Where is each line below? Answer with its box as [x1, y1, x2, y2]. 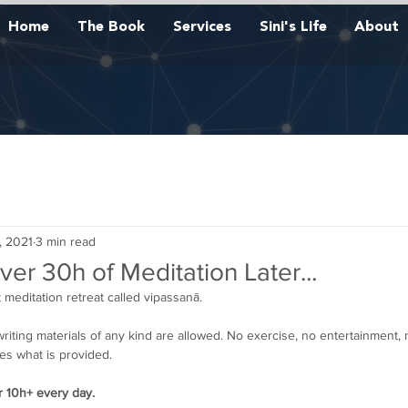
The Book [76, 20, 145, 35]
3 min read [36, 233, 96, 249]
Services [172, 20, 231, 35]
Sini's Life [259, 20, 327, 35]
